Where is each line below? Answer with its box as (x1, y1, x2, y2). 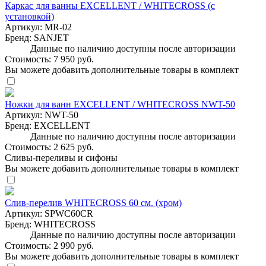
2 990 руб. (53, 240, 94, 251)
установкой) (5, 11, 54, 21)
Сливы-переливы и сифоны (5, 152, 118, 163)
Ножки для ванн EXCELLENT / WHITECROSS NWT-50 (5, 99, 235, 109)
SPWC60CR (45, 208, 93, 218)
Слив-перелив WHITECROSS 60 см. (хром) (5, 197, 182, 208)
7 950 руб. (53, 53, 94, 64)
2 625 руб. (53, 141, 94, 152)
